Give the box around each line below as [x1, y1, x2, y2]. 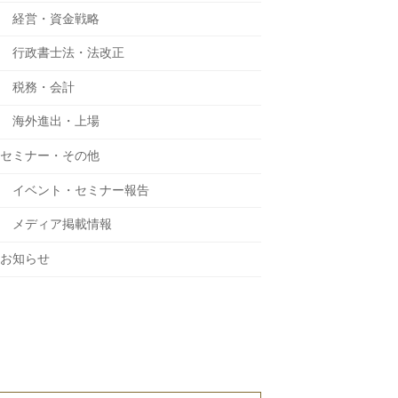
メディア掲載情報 [12, 217, 112, 232]
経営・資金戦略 [12, 11, 99, 26]
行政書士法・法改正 [12, 45, 124, 60]
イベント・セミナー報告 [12, 182, 149, 197]
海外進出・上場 [12, 114, 99, 129]
